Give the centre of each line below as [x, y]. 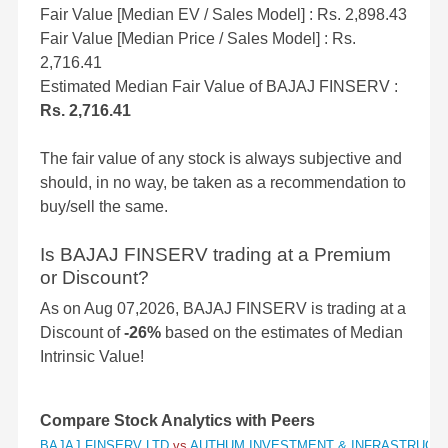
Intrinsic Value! [92, 357]
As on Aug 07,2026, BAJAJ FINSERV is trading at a [223, 309]
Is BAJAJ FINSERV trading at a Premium [215, 255]
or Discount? [94, 278]
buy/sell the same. [104, 207]
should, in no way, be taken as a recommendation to [223, 183]
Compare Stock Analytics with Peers [177, 421]
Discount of [82, 333]
